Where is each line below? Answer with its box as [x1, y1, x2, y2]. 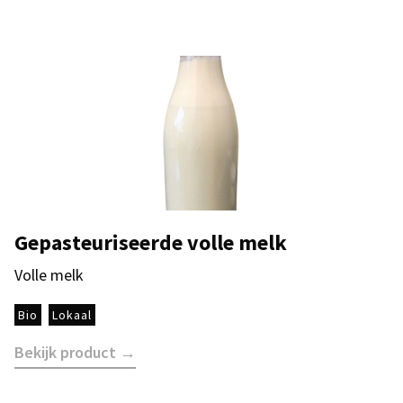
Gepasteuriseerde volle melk [14, 228, 287, 256]
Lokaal [52, 306, 92, 323]
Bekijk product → [14, 341, 136, 363]
